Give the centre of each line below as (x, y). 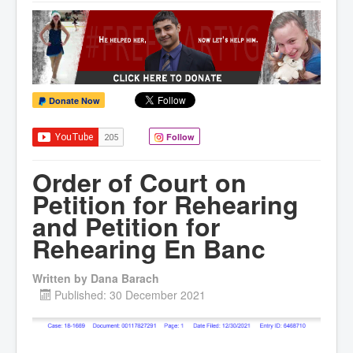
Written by (61, 279)
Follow (179, 137)
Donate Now (73, 101)
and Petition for (126, 227)
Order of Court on (139, 182)
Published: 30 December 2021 (130, 295)
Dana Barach (125, 279)
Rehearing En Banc (149, 249)
